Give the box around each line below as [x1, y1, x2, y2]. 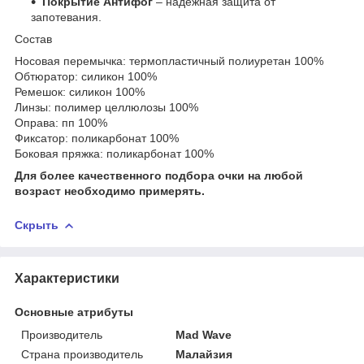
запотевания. [31, 10, 102, 24]
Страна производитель [21, 347, 143, 361]
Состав [15, 32, 52, 45]
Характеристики [15, 271, 119, 285]
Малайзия [175, 347, 233, 361]
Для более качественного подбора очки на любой [15, 168, 303, 182]
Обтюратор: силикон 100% [15, 69, 157, 83]
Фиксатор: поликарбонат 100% [15, 131, 179, 145]
